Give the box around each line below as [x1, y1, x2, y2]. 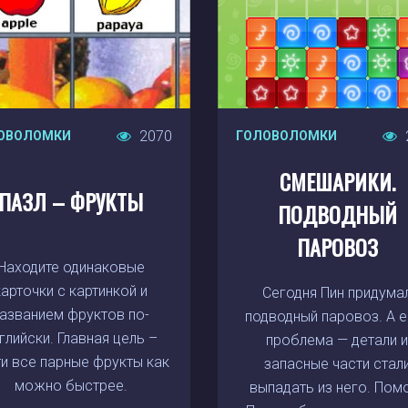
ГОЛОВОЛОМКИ [236, 128, 337, 143]
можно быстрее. [14, 377, 127, 394]
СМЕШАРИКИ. [279, 165, 395, 198]
